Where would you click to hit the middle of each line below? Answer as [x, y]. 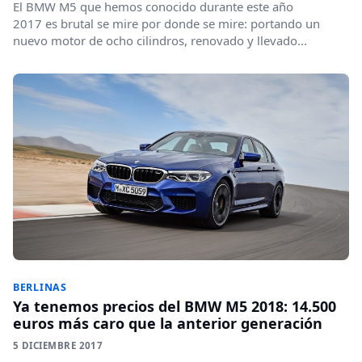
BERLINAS [40, 287]
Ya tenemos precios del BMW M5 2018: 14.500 [175, 306]
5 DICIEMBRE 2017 [58, 345]
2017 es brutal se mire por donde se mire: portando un [166, 24]
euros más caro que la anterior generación [168, 323]
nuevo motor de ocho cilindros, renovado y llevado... [160, 41]
